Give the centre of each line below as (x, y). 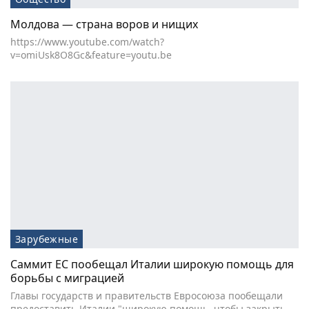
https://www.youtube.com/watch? (87, 41)
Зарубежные (47, 239)
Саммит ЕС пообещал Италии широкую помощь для (152, 264)
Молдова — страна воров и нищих (104, 24)
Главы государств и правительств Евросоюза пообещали (147, 295)
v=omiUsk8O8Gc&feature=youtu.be (91, 54)
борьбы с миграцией (67, 278)
